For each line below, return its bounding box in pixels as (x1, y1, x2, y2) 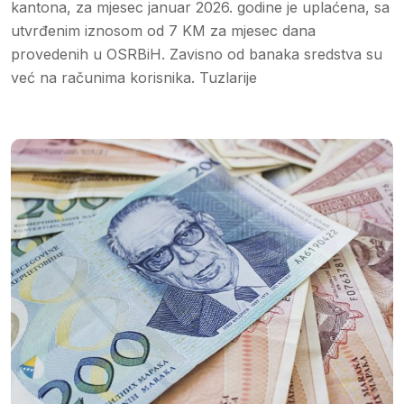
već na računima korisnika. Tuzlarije (11, 68, 257, 87)
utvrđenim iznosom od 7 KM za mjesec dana (11, 21, 316, 40)
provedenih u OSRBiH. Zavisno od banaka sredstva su (11, 44, 382, 63)
